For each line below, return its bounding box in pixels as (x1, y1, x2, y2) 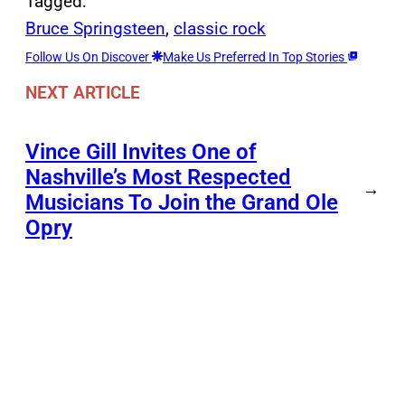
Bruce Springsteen (25, 17, 165, 39)
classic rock (174, 17, 266, 39)
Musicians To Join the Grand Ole (25, 190, 338, 216)
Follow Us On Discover (25, 49, 152, 64)
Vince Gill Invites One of (25, 139, 257, 165)
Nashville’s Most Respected (25, 165, 291, 191)
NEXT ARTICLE (25, 82, 140, 104)
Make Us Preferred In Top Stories (163, 49, 347, 64)
